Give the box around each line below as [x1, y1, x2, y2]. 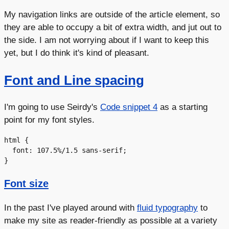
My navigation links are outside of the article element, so [4, 9, 220, 20]
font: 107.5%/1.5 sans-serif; [4, 146, 12, 155]
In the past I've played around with [4, 202, 137, 213]
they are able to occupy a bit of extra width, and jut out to [4, 22, 221, 33]
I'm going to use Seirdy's [4, 102, 100, 112]
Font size [4, 178, 49, 190]
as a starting [157, 102, 208, 112]
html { [4, 136, 29, 145]
